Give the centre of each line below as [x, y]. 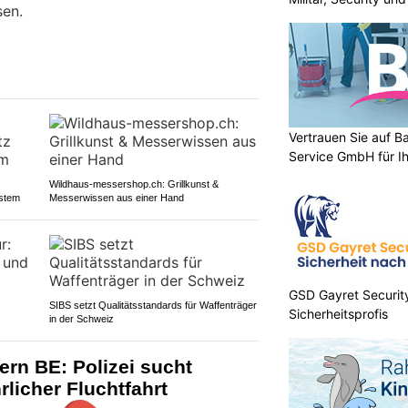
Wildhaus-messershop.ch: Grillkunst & [133, 184]
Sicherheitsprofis [338, 314]
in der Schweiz [81, 318]
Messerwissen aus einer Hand [116, 197]
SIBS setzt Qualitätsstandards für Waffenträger [153, 305]
